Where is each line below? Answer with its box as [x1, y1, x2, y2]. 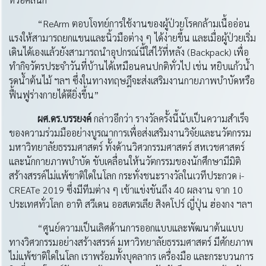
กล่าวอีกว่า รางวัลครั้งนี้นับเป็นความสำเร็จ [91, 112, 249, 125]
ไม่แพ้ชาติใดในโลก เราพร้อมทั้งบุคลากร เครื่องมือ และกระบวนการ [9, 250, 254, 262]
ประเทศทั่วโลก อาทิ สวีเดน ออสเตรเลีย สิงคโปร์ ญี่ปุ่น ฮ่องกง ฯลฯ [9, 198, 252, 210]
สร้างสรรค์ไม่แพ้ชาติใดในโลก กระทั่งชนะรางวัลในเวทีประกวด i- [9, 169, 244, 182]
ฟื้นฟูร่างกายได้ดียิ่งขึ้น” [9, 88, 99, 101]
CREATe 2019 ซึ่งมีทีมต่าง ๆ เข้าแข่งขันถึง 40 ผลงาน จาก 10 [9, 183, 243, 196]
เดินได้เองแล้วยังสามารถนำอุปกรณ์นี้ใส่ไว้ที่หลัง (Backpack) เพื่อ [9, 46, 249, 58]
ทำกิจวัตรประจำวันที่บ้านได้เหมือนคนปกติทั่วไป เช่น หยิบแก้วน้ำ [9, 60, 254, 72]
